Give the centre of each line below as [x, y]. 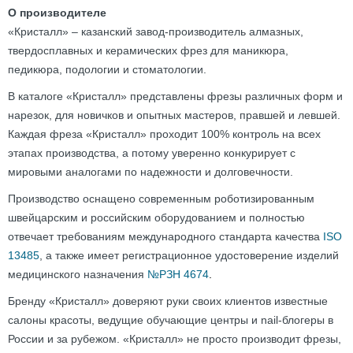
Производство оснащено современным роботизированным [161, 199]
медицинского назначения [78, 274]
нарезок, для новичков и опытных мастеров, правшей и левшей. [174, 115]
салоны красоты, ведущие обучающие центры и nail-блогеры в [171, 320]
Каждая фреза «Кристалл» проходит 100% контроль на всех [164, 134]
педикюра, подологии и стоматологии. [107, 69]
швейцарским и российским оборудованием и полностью [156, 217]
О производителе [57, 13]
